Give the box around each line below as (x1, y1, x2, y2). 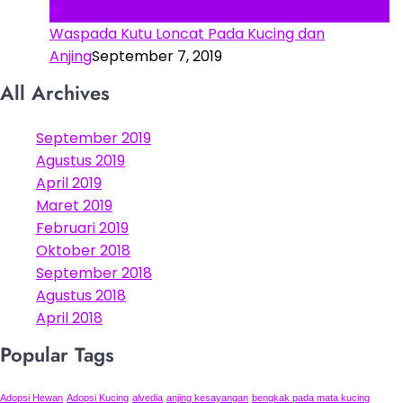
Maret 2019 (36, 194, 112, 216)
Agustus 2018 (36, 284, 126, 306)
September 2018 (36, 262, 152, 283)
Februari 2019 (36, 217, 129, 238)
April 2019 (36, 172, 102, 193)
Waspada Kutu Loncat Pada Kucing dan (49, 22, 325, 44)
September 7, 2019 (92, 45, 222, 67)
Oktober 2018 (36, 239, 130, 261)
